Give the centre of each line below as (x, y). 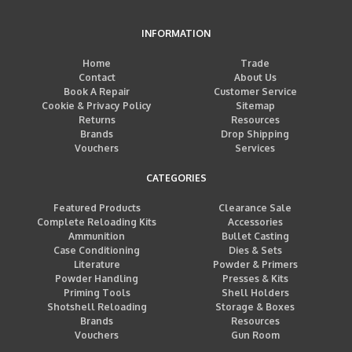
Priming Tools (97, 293)
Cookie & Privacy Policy (97, 106)
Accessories (255, 222)
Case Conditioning (97, 251)
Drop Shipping (255, 134)
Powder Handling (97, 279)
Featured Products (97, 208)
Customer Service (255, 92)
